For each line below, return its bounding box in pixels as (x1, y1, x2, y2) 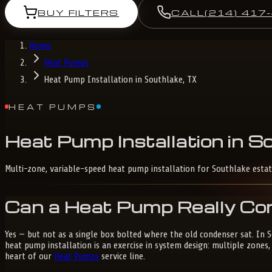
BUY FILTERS (38, 6, 120, 18)
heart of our (5, 251, 54, 262)
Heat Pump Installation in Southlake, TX (44, 74, 197, 86)
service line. (99, 251, 145, 262)
